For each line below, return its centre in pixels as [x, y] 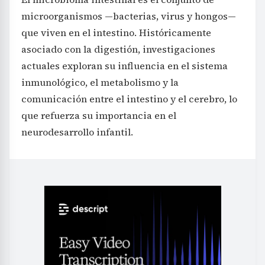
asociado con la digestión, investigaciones [118, 49]
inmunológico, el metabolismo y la [100, 82]
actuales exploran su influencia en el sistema [125, 65]
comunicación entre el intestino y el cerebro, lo [129, 98]
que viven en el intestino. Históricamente [116, 32]
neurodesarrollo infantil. [77, 132]
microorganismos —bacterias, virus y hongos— [129, 16]
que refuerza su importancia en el [99, 115]
